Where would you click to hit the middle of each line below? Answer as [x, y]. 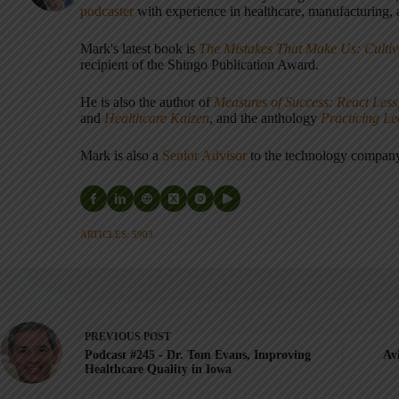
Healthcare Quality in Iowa [158, 370]
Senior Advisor [204, 155]
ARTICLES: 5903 [117, 234]
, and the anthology [265, 118]
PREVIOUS [114, 337]
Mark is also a [121, 155]
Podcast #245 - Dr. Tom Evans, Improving [198, 355]
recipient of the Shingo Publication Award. [199, 64]
